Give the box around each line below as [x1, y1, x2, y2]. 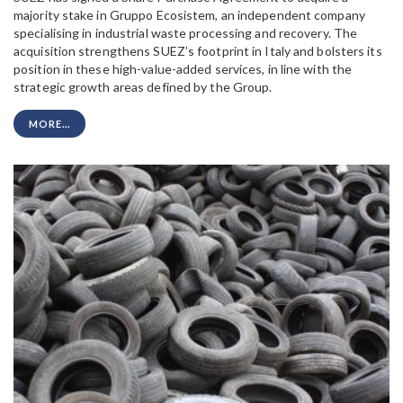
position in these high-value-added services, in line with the [13, 61, 353, 77]
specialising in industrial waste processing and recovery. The [13, 25, 358, 41]
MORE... [29, 118, 70, 130]
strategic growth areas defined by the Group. [13, 79, 273, 95]
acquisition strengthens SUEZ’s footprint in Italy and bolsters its [13, 43, 382, 59]
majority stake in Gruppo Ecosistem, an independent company [13, 7, 365, 23]
